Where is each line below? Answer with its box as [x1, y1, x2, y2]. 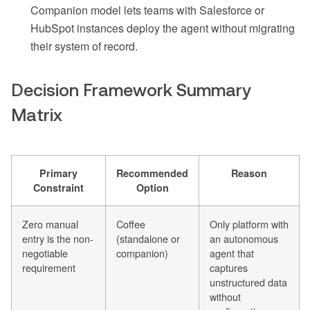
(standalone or [116, 231, 180, 246]
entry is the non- [22, 231, 93, 246]
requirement [22, 260, 75, 275]
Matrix [11, 105, 62, 125]
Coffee [116, 217, 145, 232]
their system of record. [30, 38, 138, 55]
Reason [231, 166, 267, 181]
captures [210, 260, 248, 275]
